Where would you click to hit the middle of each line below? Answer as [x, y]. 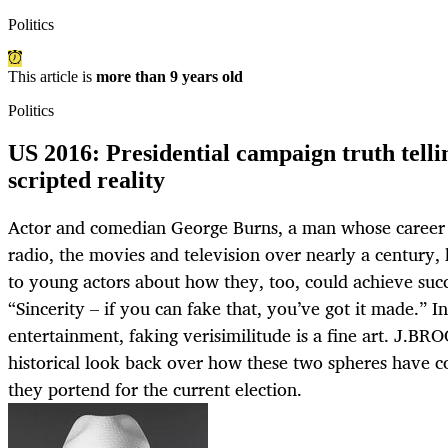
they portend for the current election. [155, 389]
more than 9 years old [169, 77]
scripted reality [86, 180]
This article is [52, 77]
